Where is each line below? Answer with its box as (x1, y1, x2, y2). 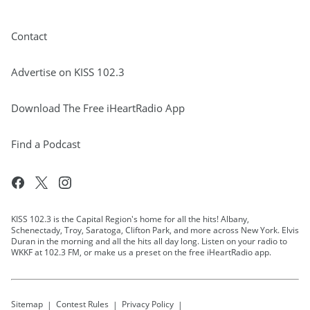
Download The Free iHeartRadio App (11, 101, 185, 115)
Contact (11, 29, 47, 43)
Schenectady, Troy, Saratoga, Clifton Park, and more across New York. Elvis (11, 224, 299, 236)
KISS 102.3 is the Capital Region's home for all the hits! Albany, (11, 213, 249, 225)
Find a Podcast (11, 137, 80, 151)
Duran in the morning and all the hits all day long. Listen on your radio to (11, 235, 287, 247)
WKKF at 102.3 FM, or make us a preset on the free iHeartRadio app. (11, 246, 271, 258)
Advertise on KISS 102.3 (11, 65, 125, 79)
